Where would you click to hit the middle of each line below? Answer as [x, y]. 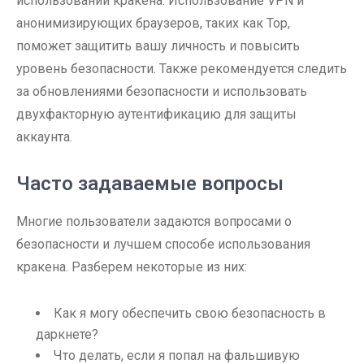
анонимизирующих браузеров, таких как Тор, [153, 23]
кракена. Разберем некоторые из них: [132, 267]
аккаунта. [44, 137]
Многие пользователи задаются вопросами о [154, 221]
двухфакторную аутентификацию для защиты [156, 114]
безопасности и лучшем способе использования [163, 244]
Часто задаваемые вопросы [150, 184]
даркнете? [67, 334]
